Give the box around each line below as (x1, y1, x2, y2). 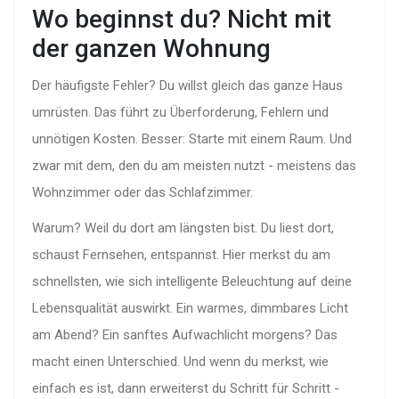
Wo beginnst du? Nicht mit (32, 4, 331, 35)
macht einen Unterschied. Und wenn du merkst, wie (32, 354, 329, 370)
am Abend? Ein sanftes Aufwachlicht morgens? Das (32, 327, 338, 344)
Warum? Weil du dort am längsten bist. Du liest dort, (32, 220, 334, 237)
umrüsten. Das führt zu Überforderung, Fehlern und (32, 104, 329, 121)
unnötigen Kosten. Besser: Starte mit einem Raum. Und (32, 131, 352, 148)
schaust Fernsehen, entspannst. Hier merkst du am (32, 247, 330, 264)
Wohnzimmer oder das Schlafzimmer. (32, 184, 253, 201)
